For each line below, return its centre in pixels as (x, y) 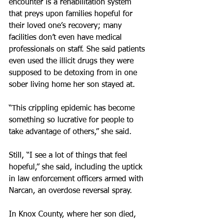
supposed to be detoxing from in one (74, 73)
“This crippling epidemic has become (73, 109)
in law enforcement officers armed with (77, 179)
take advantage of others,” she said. (70, 132)
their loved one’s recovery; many (67, 26)
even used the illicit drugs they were (72, 61)
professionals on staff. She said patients (78, 50)
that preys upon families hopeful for (72, 14)
